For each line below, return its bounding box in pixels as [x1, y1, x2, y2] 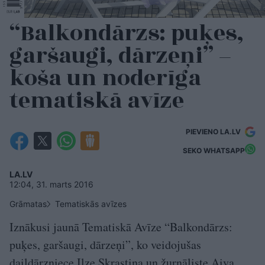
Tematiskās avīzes [55, 199, 127, 209]
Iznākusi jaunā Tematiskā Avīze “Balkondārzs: [9, 219, 232, 235]
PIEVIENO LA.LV [186, 127, 243, 137]
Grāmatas [9, 199, 47, 209]
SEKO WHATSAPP [183, 146, 245, 155]
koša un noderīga [9, 62, 201, 96]
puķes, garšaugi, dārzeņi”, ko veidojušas [9, 237, 201, 253]
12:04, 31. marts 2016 [9, 179, 93, 190]
